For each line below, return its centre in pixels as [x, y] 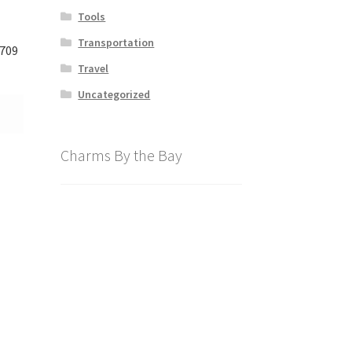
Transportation [116, 42]
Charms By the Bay [121, 155]
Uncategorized [114, 94]
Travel [93, 68]
